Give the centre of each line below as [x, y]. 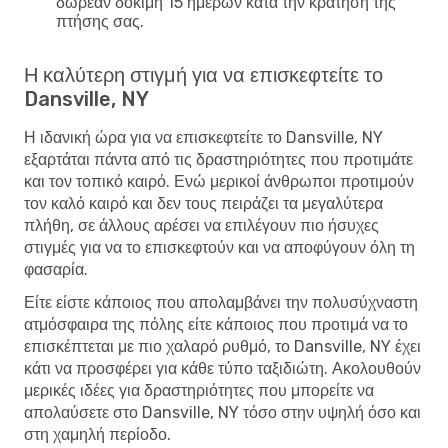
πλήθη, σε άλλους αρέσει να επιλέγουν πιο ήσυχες [201, 225]
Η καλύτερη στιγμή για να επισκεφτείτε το [203, 74]
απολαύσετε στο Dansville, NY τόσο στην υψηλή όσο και [222, 412]
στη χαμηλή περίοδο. [97, 434]
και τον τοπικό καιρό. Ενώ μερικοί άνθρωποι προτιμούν [219, 181]
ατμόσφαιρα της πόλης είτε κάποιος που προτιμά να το [216, 324]
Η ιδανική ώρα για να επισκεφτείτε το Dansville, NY [203, 137]
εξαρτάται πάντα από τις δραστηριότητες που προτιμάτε [218, 159]
